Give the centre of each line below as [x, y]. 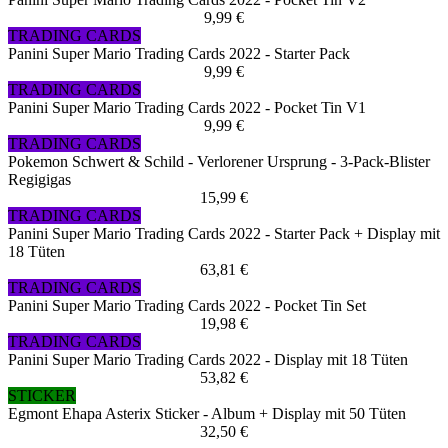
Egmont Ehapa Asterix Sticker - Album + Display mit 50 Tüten [207, 414]
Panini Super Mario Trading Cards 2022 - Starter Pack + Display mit [224, 234]
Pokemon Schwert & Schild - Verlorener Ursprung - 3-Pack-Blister [219, 162]
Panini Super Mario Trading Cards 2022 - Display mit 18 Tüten [208, 360]
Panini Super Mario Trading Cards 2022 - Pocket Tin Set [187, 306]
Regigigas [39, 180]
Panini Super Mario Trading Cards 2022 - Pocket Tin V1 [187, 108]
